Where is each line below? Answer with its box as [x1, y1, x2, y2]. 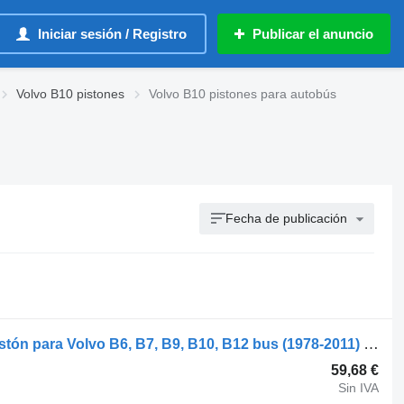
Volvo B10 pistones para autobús [149, 87, 336, 101]
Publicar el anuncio [252, 26, 373, 41]
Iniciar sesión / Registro [38, 26, 187, 41]
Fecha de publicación [225, 211, 348, 225]
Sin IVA [338, 380, 380, 395]
